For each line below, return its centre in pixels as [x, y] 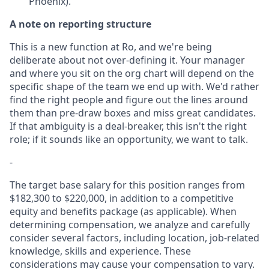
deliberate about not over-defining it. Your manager [127, 60]
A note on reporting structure [80, 24]
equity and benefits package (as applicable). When [123, 211]
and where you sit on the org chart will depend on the [132, 73]
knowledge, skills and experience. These [100, 251]
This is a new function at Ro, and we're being [111, 47]
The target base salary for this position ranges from [127, 185]
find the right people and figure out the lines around [129, 99]
